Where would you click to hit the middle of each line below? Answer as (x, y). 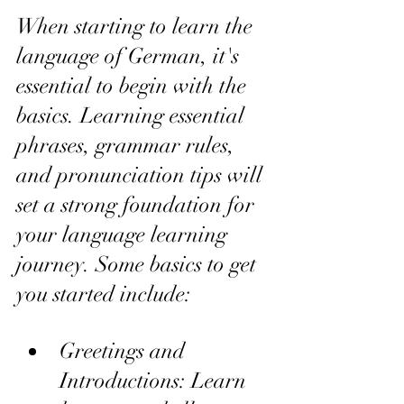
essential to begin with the (134, 85)
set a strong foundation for (138, 204)
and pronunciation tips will (142, 174)
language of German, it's (130, 55)
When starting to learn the (137, 26)
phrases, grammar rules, (128, 145)
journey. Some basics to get (139, 264)
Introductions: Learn (156, 380)
